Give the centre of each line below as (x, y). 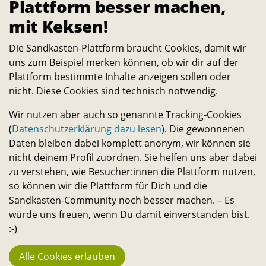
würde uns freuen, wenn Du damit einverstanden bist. (129, 215)
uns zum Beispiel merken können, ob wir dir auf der (124, 63)
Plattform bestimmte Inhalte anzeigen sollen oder (120, 77)
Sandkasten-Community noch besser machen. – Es (122, 200)
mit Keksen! (58, 26)
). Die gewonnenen (203, 129)
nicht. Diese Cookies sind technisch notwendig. (113, 91)
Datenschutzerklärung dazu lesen (87, 129)
